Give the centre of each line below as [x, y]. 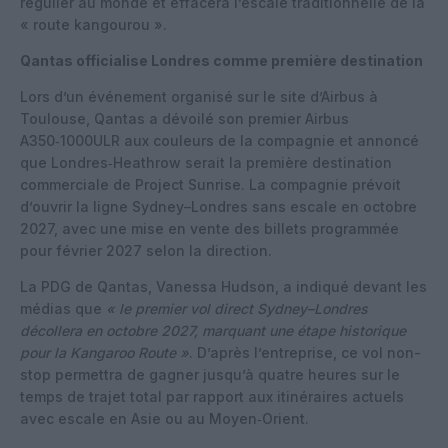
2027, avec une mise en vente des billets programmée [209, 228]
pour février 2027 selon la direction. [146, 250]
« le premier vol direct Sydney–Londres [237, 308]
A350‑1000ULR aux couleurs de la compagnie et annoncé [219, 140]
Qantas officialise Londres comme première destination [221, 60]
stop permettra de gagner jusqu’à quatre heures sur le [210, 374]
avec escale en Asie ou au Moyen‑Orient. [164, 418]
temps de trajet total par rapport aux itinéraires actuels [212, 396]
